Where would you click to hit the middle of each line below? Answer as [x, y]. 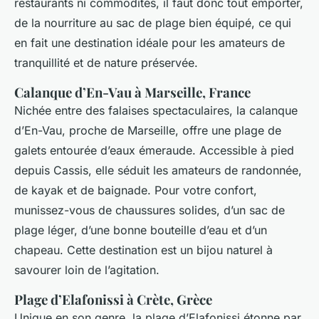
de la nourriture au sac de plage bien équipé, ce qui [153, 23]
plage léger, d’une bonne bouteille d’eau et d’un [141, 230]
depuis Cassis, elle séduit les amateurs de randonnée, [158, 171]
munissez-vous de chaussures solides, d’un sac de [150, 210]
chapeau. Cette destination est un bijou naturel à [143, 250]
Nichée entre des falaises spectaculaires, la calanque [156, 111]
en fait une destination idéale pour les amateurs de [150, 43]
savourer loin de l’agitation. [87, 270]
